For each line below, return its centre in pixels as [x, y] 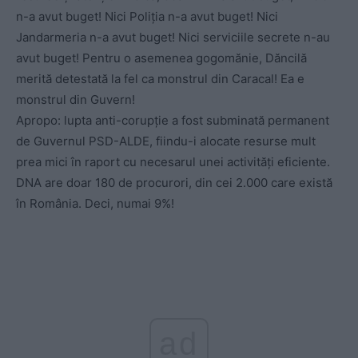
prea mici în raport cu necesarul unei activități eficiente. [173, 161]
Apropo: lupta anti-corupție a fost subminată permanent [173, 120]
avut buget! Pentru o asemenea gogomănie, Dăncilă [161, 58]
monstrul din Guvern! [76, 99]
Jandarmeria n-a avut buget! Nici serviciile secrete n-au [173, 37]
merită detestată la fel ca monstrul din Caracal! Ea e [160, 78]
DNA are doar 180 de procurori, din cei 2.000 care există [174, 182]
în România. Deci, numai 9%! [95, 203]
